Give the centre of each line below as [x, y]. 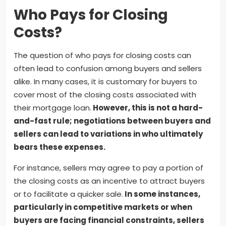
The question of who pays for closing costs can [102, 55]
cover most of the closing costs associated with [105, 95]
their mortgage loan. [52, 108]
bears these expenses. [60, 147]
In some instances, [162, 194]
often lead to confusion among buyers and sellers [108, 69]
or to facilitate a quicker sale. [68, 194]
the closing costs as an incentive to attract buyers [109, 181]
